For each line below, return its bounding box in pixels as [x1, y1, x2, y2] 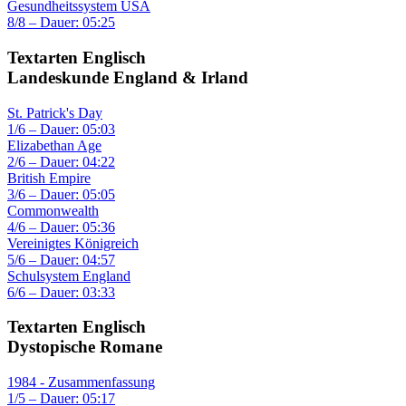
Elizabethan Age [7, 137, 101, 153]
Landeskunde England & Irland [7, 67, 248, 87]
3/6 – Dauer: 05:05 [7, 186, 115, 202]
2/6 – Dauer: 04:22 [7, 153, 115, 169]
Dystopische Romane [7, 337, 162, 357]
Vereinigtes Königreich [7, 235, 139, 251]
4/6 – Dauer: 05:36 [7, 218, 115, 235]
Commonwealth [7, 202, 99, 218]
